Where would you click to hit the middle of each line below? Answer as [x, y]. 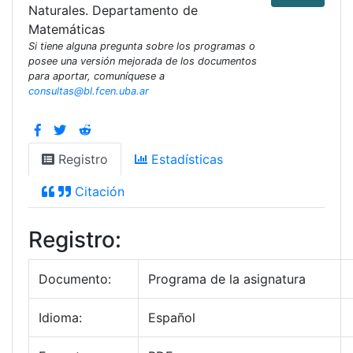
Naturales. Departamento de [113, 11]
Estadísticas [185, 160]
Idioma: [60, 318]
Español [172, 318]
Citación [98, 192]
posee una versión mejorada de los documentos [143, 61]
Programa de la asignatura [227, 279]
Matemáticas [67, 30]
